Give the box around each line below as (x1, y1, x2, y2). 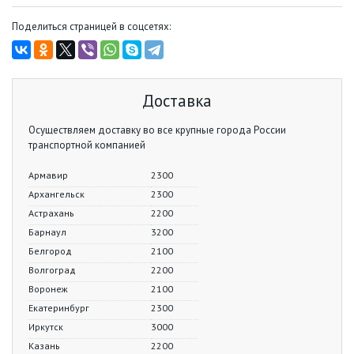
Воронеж (28, 283, 68, 295)
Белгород (28, 245, 72, 257)
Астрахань (28, 207, 74, 219)
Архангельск (28, 188, 85, 200)
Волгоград (28, 264, 76, 276)
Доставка (142, 90, 212, 111)
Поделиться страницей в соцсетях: (12, 20, 171, 33)
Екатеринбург (28, 302, 89, 314)
